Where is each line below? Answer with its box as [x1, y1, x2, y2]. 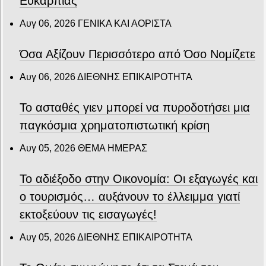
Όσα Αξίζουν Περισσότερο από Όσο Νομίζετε [20, 47, 255, 61]
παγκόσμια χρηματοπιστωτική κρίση [20, 119, 210, 132]
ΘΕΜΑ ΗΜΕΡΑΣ [78, 143, 147, 154]
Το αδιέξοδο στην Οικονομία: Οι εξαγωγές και [20, 172, 258, 186]
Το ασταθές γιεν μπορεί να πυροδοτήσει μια [20, 101, 250, 115]
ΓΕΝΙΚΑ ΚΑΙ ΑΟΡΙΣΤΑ [78, 18, 172, 29]
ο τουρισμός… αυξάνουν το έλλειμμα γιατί [20, 190, 240, 204]
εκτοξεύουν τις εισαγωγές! [20, 208, 157, 221]
